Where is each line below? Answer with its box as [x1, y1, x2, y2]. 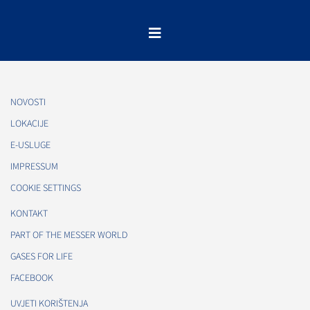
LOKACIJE [10, 116, 48, 131]
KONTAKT [10, 206, 48, 221]
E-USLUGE [10, 138, 51, 152]
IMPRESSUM [10, 159, 58, 174]
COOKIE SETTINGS [10, 181, 81, 195]
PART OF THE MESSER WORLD [10, 228, 127, 242]
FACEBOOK [10, 271, 53, 285]
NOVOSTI [10, 95, 46, 109]
